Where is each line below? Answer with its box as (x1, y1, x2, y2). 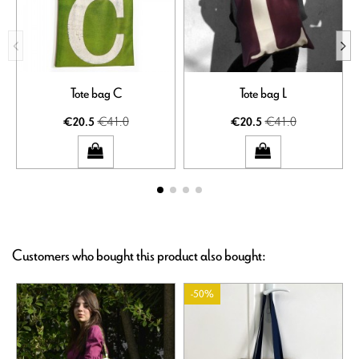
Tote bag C (70, 83, 122, 104)
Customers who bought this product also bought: (12, 244, 266, 267)
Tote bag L (240, 83, 287, 104)
